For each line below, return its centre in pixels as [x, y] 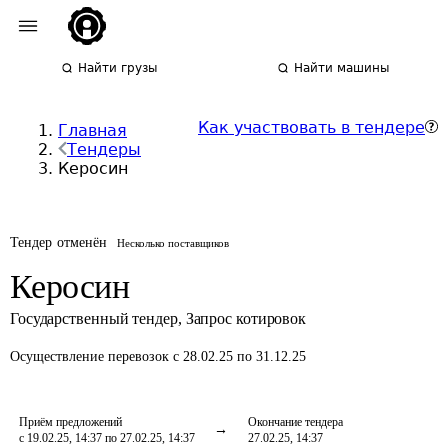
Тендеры [104, 149]
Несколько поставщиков [173, 243]
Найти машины [342, 68]
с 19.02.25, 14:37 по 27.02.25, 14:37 [107, 438]
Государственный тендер [94, 318]
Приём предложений [70, 422]
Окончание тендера [295, 422]
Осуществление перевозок [91, 356]
